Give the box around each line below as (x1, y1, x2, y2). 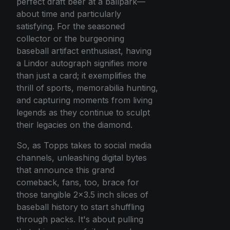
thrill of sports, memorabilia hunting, (16, 82, 158, 93)
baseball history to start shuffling (16, 201, 144, 212)
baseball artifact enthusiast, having (16, 45, 151, 56)
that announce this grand (16, 164, 114, 175)
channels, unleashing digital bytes (16, 152, 147, 163)
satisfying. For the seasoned (16, 21, 125, 31)
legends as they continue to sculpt (16, 107, 150, 118)
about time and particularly (16, 8, 121, 19)
